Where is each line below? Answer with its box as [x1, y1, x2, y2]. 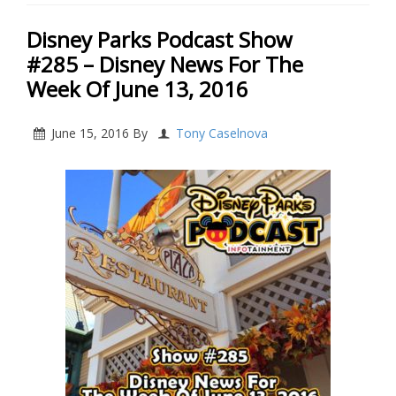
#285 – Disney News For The [27, 49, 303, 80]
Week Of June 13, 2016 [27, 74, 248, 104]
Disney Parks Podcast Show [27, 25, 293, 55]
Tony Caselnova [176, 125, 268, 142]
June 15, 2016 [51, 125, 129, 142]
